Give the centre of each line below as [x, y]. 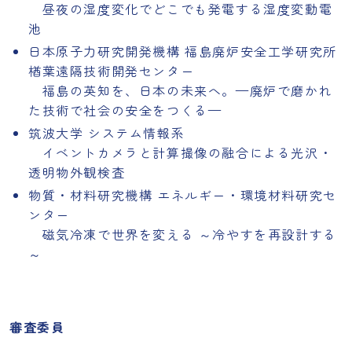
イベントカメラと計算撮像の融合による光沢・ [181, 152]
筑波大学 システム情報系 [107, 133]
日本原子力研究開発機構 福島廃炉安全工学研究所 [183, 51]
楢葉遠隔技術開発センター [112, 71]
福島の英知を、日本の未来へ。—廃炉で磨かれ [181, 90]
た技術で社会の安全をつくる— [125, 110]
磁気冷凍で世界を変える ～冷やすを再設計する [183, 234]
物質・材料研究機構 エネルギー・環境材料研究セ [183, 195]
